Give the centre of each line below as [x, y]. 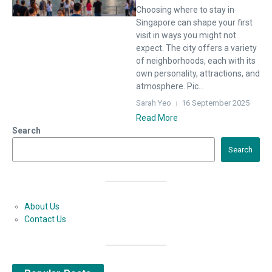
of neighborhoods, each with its [196, 61]
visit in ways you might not [186, 35]
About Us [42, 206]
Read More [157, 118]
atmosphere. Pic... [170, 86]
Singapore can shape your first [194, 22]
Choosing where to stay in [185, 10]
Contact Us [45, 219]
